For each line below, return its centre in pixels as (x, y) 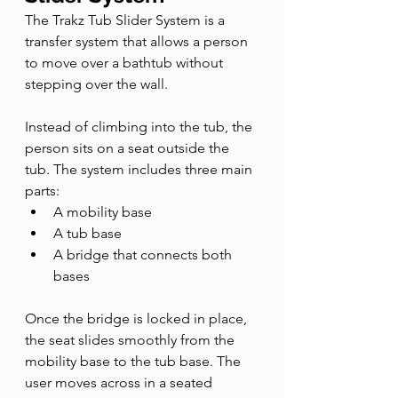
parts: (42, 191)
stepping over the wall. (96, 84)
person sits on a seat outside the (129, 148)
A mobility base (103, 212)
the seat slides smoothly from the (131, 340)
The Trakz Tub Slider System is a (127, 20)
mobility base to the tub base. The (135, 361)
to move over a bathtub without (126, 63)
